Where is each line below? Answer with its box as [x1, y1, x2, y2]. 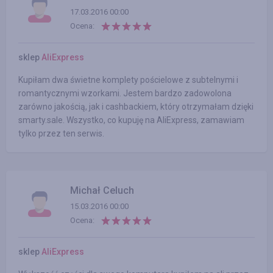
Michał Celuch [70, 185, 134, 196]
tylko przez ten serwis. [18, 129, 104, 138]
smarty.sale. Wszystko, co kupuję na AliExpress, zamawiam [18, 115, 244, 125]
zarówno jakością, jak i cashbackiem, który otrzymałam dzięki [18, 102, 253, 112]
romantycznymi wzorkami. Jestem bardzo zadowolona [18, 88, 232, 98]
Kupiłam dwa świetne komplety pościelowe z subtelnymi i [18, 75, 238, 85]
